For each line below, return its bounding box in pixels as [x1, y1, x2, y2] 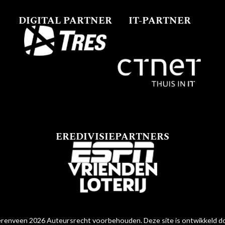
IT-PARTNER [128, 14, 191, 29]
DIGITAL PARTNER [19, 14, 113, 29]
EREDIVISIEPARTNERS [56, 129, 169, 144]
